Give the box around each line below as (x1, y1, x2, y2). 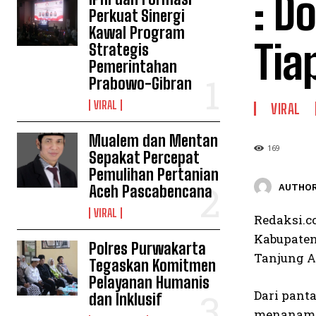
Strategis (89, 40, 150, 59)
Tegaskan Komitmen (89, 256, 217, 275)
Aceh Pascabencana (89, 182, 213, 201)
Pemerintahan (89, 57, 178, 76)
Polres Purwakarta (89, 239, 207, 258)
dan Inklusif (89, 290, 162, 309)
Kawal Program (89, 23, 186, 42)
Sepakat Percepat (89, 148, 200, 167)
